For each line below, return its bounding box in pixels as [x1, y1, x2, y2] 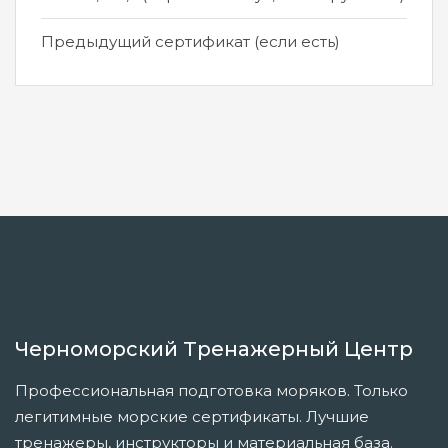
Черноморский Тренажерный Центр [15, 337, 413, 361]
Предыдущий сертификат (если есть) [41, 32, 340, 51]
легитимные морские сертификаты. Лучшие [15, 407, 369, 426]
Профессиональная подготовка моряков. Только [15, 381, 408, 400]
